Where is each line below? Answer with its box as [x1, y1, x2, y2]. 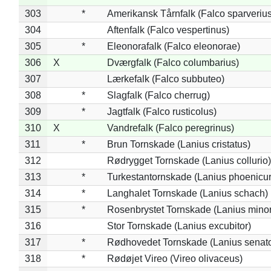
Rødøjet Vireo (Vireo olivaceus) [106, 253, 243, 264]
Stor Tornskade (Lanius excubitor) [106, 220, 251, 231]
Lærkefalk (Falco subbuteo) [106, 73, 224, 84]
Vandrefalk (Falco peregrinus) [106, 122, 234, 133]
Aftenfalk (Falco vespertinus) [106, 24, 229, 35]
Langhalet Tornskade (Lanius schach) [106, 188, 268, 198]
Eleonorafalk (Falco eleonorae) [106, 41, 240, 51]
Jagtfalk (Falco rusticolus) [106, 106, 217, 117]
